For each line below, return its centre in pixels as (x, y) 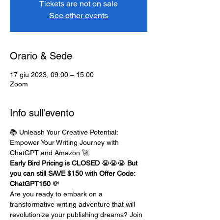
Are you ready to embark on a (57, 194)
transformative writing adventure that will (73, 204)
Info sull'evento (42, 113)
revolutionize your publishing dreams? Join (77, 215)
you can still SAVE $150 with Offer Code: (73, 173)
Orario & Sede (41, 56)
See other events (79, 15)
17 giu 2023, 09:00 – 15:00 (52, 75)
